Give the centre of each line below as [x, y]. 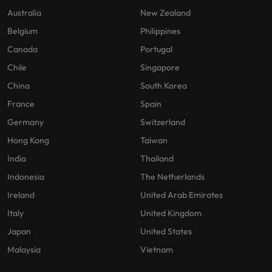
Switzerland [163, 122]
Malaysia [24, 250]
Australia [24, 13]
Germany [25, 122]
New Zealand [165, 13]
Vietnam [157, 250]
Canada [22, 49]
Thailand [157, 159]
